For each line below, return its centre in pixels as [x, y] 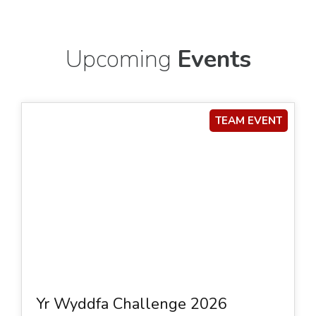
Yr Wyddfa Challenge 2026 [132, 304]
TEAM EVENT [249, 120]
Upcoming [121, 59]
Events [214, 59]
